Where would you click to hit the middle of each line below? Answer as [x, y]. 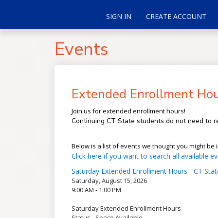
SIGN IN [118, 16]
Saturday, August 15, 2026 [109, 181]
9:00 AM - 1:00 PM [96, 190]
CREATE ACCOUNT [176, 16]
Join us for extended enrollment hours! [128, 111]
